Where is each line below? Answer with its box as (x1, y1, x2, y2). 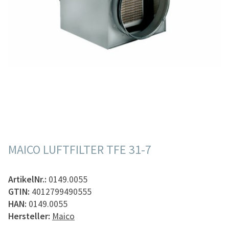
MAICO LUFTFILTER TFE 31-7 (8, 141, 151, 157)
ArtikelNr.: (8, 173, 49, 185)
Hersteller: (8, 210, 50, 222)
